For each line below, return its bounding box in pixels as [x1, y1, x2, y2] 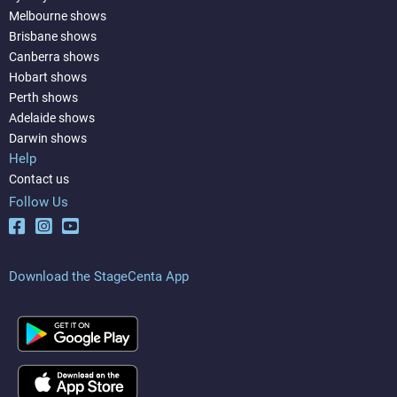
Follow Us [9, 193, 68, 210]
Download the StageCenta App [9, 268, 189, 284]
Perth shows [9, 90, 78, 105]
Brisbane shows [9, 28, 97, 43]
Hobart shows [9, 69, 87, 84]
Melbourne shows [9, 8, 106, 23]
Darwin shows [9, 130, 87, 145]
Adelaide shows [9, 110, 95, 125]
